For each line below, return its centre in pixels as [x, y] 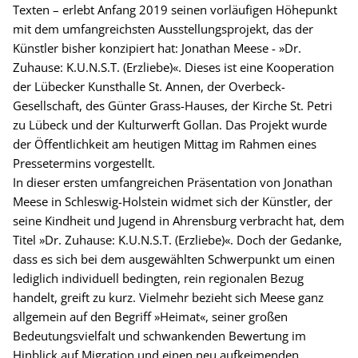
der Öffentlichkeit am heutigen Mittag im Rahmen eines [165, 143]
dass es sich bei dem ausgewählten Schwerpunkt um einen [174, 259]
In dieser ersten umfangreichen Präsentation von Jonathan [173, 182]
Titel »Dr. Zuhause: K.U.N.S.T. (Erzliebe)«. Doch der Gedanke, [177, 239]
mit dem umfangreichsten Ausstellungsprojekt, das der [163, 28]
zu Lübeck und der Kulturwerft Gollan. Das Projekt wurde [170, 124]
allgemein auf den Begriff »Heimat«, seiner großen [150, 316]
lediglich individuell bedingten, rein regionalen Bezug [158, 278]
